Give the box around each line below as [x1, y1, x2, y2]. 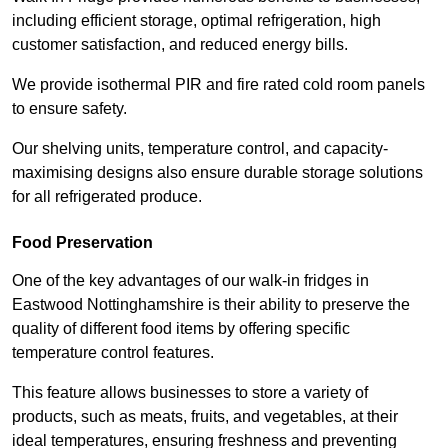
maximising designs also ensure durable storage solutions [12, 164, 423, 182]
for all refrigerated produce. [12, 188, 202, 206]
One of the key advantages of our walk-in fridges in [12, 272, 369, 290]
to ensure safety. [12, 100, 127, 118]
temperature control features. [12, 344, 218, 362]
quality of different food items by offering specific [12, 320, 350, 338]
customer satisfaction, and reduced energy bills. [12, 36, 352, 54]
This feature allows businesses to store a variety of [12, 384, 368, 402]
